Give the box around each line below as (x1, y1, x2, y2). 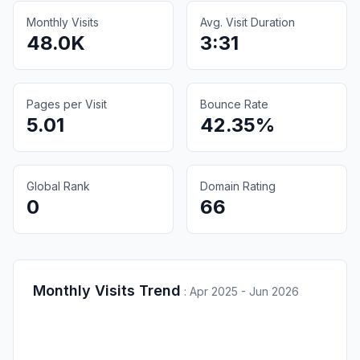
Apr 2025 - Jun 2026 (190, 284, 299, 298)
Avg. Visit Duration (200, 14, 295, 29)
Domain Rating (200, 178, 276, 193)
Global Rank (27, 178, 90, 193)
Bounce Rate (200, 96, 268, 111)
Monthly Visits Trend (33, 281, 181, 299)
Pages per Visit (27, 96, 107, 111)
